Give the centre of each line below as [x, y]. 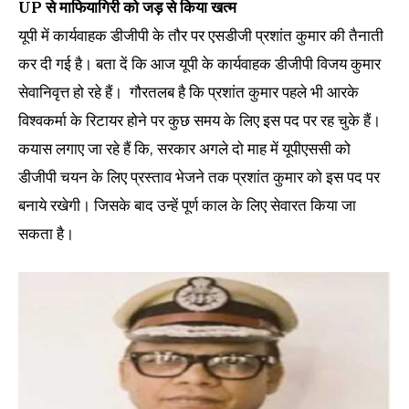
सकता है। [46, 233]
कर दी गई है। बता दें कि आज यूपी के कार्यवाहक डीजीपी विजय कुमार [199, 63]
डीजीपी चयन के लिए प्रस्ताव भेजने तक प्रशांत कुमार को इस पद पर [199, 177]
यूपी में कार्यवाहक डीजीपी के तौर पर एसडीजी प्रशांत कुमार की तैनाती [201, 35]
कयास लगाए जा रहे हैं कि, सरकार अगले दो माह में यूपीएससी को [184, 148]
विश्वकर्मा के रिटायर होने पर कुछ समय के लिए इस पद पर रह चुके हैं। [199, 120]
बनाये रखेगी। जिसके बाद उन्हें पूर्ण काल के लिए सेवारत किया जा [187, 205]
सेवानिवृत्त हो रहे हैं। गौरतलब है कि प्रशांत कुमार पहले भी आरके [189, 92]
